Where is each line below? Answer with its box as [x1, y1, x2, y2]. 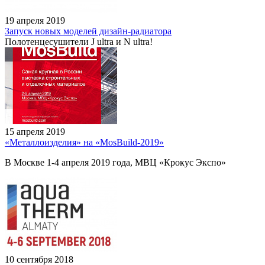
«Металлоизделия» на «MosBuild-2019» [5, 137, 164, 147]
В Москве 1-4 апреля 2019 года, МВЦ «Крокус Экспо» [5, 157, 226, 167]
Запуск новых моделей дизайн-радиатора [5, 25, 172, 36]
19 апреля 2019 [5, 15, 65, 25]
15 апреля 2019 [5, 126, 65, 137]
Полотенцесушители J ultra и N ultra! [5, 36, 153, 47]
